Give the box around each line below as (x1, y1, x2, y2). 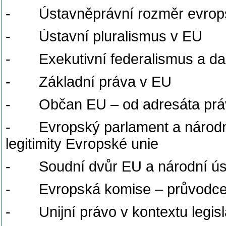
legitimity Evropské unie (6, 136, 158, 152)
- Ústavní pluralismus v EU (6, 28, 206, 44)
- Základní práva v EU (6, 74, 172, 90)
